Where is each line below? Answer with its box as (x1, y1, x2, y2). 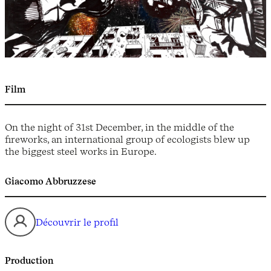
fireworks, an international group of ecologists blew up (5, 133, 250, 146)
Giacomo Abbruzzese (5, 176, 96, 188)
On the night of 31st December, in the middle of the (5, 121, 234, 134)
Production (5, 255, 53, 266)
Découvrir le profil (36, 215, 119, 228)
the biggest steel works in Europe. (5, 145, 157, 158)
